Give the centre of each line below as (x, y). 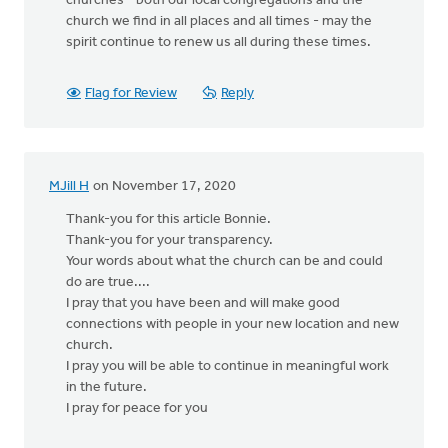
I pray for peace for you (137, 408)
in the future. (106, 387)
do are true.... (108, 282)
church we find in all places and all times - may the (219, 21)
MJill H (69, 186)
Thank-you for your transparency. (169, 240)
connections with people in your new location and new (232, 324)
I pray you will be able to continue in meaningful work (227, 366)
